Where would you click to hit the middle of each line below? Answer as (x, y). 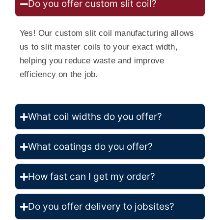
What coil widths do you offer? (95, 117)
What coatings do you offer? (90, 147)
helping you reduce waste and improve (92, 61)
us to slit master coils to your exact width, (99, 47)
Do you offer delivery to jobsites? (101, 207)
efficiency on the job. (59, 75)
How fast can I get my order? (92, 177)
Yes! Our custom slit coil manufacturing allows (107, 33)
